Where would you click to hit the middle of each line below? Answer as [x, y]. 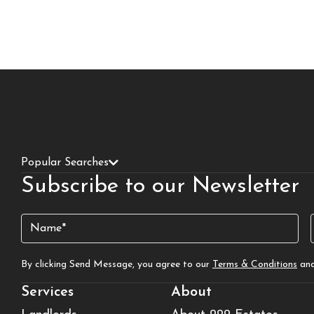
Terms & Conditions [255, 264]
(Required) [45, 238]
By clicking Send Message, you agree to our [117, 264]
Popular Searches [65, 162]
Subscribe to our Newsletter [160, 186]
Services [47, 292]
